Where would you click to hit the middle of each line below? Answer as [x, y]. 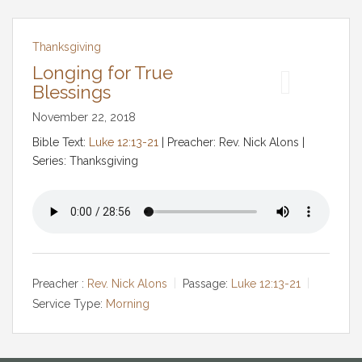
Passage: [205, 283]
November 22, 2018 [84, 117]
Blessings [72, 92]
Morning [128, 303]
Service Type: [67, 303]
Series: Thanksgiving [85, 161]
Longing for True [103, 73]
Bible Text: [61, 142]
